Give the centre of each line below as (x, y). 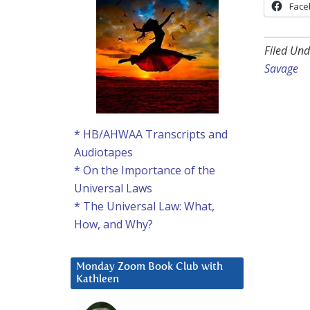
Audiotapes (103, 153)
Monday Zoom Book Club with (149, 267)
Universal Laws (113, 189)
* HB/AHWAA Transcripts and (151, 135)
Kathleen (98, 280)
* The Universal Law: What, (144, 207)
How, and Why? (113, 225)
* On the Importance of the (145, 171)
